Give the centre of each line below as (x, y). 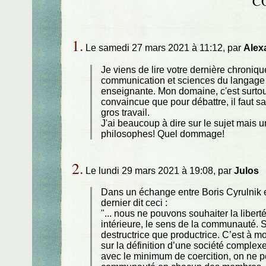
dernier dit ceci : (134, 203)
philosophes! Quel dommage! (163, 134)
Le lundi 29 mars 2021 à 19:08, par (158, 170)
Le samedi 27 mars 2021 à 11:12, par (163, 48)
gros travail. (126, 112)
